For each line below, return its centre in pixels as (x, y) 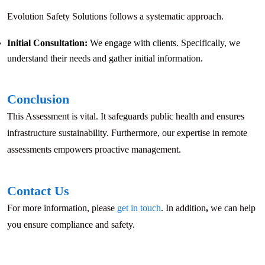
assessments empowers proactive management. (94, 150)
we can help (232, 208)
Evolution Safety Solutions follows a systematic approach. (115, 17)
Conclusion (38, 99)
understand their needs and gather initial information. (105, 59)
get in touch (139, 208)
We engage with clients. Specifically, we (164, 43)
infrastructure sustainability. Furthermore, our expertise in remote (127, 133)
